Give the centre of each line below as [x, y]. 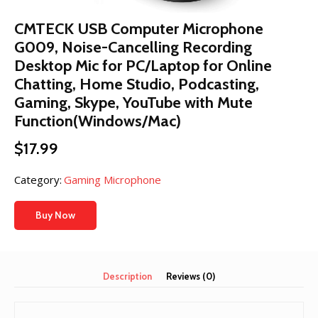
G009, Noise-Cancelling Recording [133, 47]
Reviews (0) [191, 276]
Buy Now [55, 215]
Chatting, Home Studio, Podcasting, [137, 84]
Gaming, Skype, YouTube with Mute [133, 103]
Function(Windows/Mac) [98, 121]
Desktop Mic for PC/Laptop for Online [143, 66]
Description [127, 276]
